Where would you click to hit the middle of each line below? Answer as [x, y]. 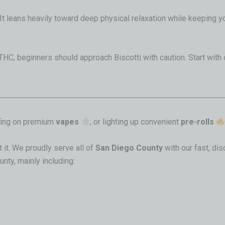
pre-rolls [198, 122]
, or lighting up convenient [136, 122]
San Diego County [129, 148]
